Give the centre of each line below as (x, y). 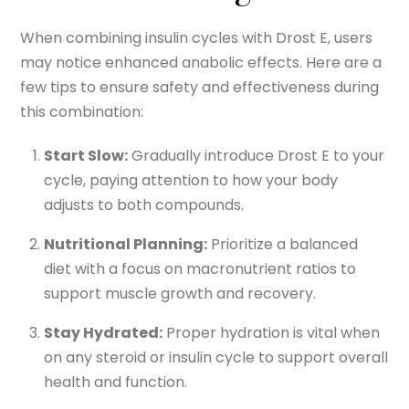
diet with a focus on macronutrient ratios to (200, 268)
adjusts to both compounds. (144, 204)
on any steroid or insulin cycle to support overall (216, 357)
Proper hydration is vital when (271, 332)
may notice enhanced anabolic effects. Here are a (201, 63)
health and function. (115, 382)
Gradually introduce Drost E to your (256, 155)
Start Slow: (86, 155)
